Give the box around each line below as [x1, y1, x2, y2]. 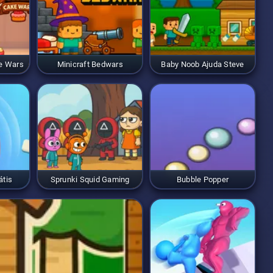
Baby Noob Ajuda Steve [161, 59, 244, 69]
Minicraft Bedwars [57, 59, 123, 69]
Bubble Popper [176, 174, 229, 184]
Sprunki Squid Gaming [50, 174, 130, 184]
